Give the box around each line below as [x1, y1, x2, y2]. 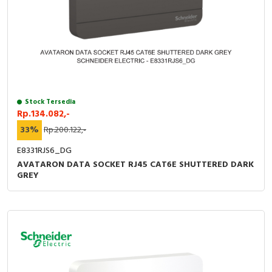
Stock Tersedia [25, 97, 75, 107]
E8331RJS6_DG [17, 144, 72, 158]
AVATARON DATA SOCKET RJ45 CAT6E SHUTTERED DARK [17, 158, 254, 172]
